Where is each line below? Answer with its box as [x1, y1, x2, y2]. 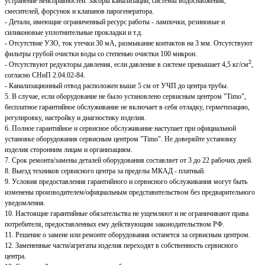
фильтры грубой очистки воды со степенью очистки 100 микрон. [5, 50, 197, 59]
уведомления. [5, 199, 46, 208]
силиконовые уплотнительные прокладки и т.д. [5, 28, 143, 37]
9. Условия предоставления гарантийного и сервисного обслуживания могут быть [5, 177, 247, 186]
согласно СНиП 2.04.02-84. [5, 71, 85, 80]
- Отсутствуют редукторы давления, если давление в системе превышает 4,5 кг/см [5, 60, 248, 69]
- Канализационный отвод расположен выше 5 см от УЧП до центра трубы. [5, 82, 228, 91]
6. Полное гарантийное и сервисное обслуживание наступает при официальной [5, 124, 236, 133]
